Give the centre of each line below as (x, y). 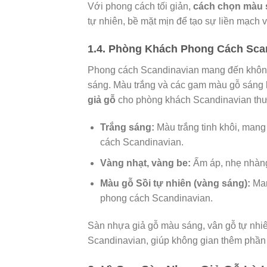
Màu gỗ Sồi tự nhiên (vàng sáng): (175, 184)
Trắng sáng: (127, 128)
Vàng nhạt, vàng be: (145, 163)
